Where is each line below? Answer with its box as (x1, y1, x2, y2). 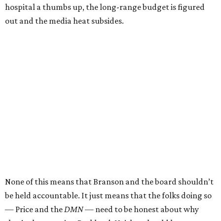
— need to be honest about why (83, 204, 199, 215)
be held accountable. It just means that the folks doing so (5, 190, 212, 201)
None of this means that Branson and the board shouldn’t (5, 177, 214, 187)
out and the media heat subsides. (5, 16, 124, 26)
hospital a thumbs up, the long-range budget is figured (5, 2, 205, 12)
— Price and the (5, 204, 64, 215)
